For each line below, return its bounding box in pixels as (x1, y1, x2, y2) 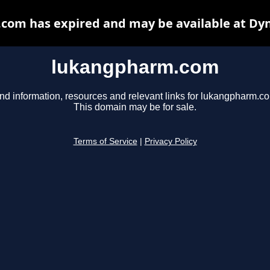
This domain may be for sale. (74, 102, 196, 113)
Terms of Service (73, 137, 137, 146)
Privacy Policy (144, 137, 197, 146)
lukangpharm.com (51, 56, 219, 78)
